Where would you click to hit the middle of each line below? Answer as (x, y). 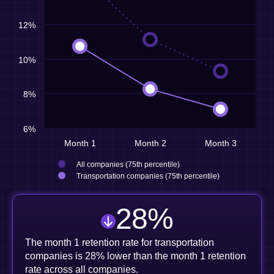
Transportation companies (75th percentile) (148, 176)
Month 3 (220, 143)
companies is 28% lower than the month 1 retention (135, 256)
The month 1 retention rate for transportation (120, 243)
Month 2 (150, 143)
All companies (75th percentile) (128, 165)
